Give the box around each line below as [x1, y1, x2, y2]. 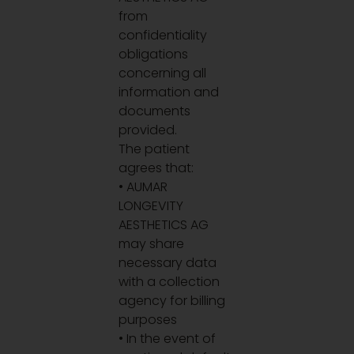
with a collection [119, 273, 220, 292]
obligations [119, 45, 189, 64]
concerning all [119, 64, 207, 83]
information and [119, 83, 220, 102]
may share [119, 235, 185, 254]
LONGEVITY [119, 197, 184, 216]
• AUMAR [119, 178, 168, 197]
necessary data [119, 254, 217, 273]
